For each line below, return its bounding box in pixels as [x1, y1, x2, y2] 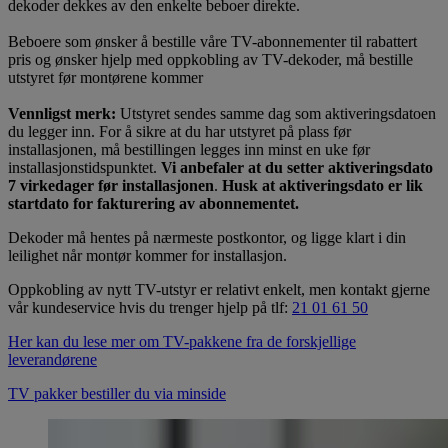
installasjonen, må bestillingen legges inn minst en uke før [8, 140, 370, 158]
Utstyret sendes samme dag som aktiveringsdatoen [116, 104, 436, 122]
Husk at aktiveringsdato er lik [222, 176, 423, 194]
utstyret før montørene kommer [8, 68, 203, 86]
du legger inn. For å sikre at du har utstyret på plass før [8, 122, 351, 140]
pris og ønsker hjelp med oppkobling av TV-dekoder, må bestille [8, 50, 413, 68]
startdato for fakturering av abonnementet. [8, 194, 299, 212]
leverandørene [8, 350, 97, 368]
